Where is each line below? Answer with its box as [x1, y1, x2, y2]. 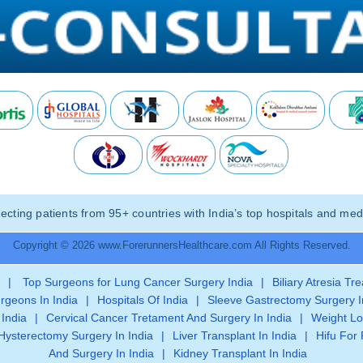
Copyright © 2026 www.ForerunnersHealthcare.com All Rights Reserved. [12, 238, 351, 251]
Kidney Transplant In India [173, 346, 307, 360]
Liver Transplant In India [172, 328, 297, 342]
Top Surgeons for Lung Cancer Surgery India [19, 275, 253, 288]
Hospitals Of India [96, 293, 188, 306]
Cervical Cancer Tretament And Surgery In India [46, 310, 292, 324]
